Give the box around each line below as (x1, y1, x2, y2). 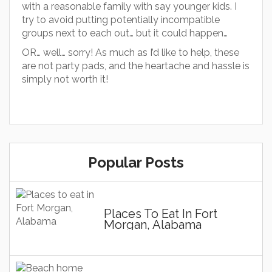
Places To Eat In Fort (104, 206, 217, 221)
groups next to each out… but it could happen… (22, 27, 228, 39)
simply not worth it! (22, 73, 108, 85)
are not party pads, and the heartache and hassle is (22, 60, 250, 72)
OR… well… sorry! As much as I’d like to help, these (22, 47, 239, 58)
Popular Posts (88, 154, 184, 171)
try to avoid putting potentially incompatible (22, 14, 220, 25)
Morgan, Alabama (104, 217, 202, 232)
